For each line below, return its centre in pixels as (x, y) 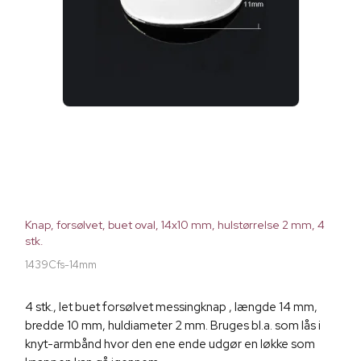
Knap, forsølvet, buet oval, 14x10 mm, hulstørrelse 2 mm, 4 (175, 225)
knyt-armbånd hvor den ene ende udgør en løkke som (170, 344)
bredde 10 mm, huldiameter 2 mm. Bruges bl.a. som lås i (173, 326)
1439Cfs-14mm (61, 265)
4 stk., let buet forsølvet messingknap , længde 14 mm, (171, 307)
